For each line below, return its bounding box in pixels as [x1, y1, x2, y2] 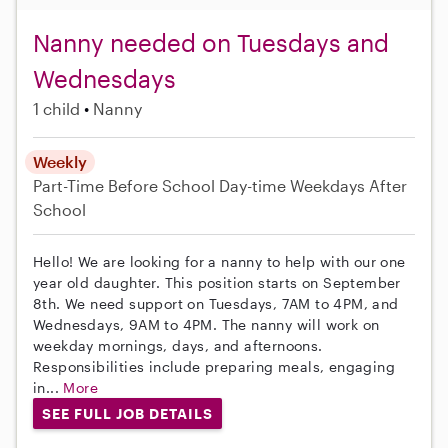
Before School [108, 175, 215, 195]
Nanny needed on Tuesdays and [33, 27, 389, 57]
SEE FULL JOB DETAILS [41, 404, 213, 422]
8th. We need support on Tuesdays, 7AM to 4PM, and [33, 294, 399, 312]
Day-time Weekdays [219, 175, 365, 195]
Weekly [33, 151, 87, 171]
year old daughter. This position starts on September [33, 273, 401, 291]
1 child [33, 98, 80, 118]
